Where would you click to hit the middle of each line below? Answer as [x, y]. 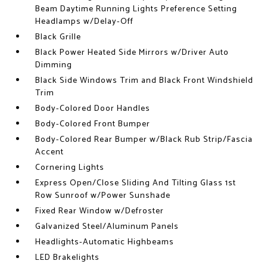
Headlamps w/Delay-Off [85, 22]
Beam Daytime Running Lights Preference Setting [136, 9]
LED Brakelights [68, 258]
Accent [50, 152]
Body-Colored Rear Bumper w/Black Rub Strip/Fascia [144, 140]
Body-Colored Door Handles [93, 109]
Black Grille [58, 37]
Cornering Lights [70, 168]
